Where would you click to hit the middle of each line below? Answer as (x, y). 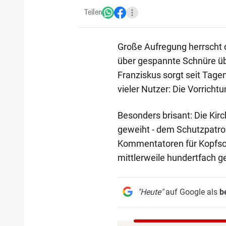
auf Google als (191, 192)
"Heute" (150, 192)
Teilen (93, 12)
